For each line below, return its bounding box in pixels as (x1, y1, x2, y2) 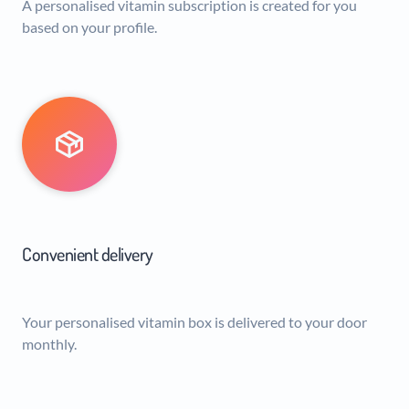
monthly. (22, 334, 77, 352)
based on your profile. (22, 18, 157, 37)
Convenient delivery (22, 242, 153, 267)
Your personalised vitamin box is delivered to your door (22, 312, 367, 330)
